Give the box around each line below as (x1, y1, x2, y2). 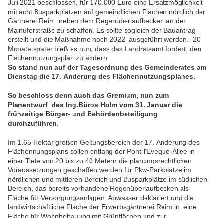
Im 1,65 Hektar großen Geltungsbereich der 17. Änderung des (8, 138, 200, 146)
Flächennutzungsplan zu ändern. (8, 54, 109, 62)
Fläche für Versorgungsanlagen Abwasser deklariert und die (8, 194, 194, 202)
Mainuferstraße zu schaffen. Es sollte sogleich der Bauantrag (8, 26, 196, 35)
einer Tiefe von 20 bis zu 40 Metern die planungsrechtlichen (8, 157, 192, 165)
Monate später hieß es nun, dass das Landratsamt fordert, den (8, 45, 201, 53)
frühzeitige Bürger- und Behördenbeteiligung (8, 110, 160, 118)
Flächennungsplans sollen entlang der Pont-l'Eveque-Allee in (8, 147, 195, 156)
